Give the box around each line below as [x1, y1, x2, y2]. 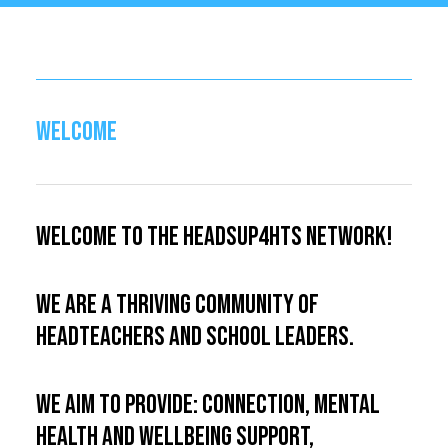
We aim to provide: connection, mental [36, 389, 380, 421]
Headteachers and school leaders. [36, 321, 354, 353]
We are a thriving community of [36, 289, 319, 321]
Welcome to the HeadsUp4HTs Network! [36, 221, 392, 253]
